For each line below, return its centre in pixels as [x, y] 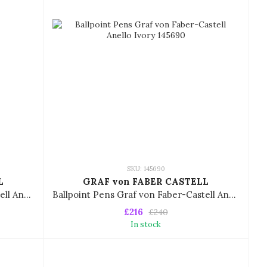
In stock [146, 225]
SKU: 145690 [146, 169]
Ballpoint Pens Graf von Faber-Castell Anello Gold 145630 [27, 195]
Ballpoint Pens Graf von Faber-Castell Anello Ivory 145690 [232, 195]
